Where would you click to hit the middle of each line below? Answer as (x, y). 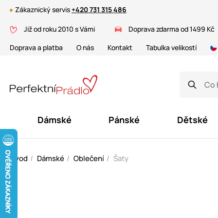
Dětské (192, 119)
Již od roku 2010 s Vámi (59, 29)
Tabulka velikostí (171, 47)
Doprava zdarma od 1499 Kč (171, 29)
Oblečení (89, 158)
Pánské (124, 119)
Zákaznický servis (43, 9)
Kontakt (120, 47)
